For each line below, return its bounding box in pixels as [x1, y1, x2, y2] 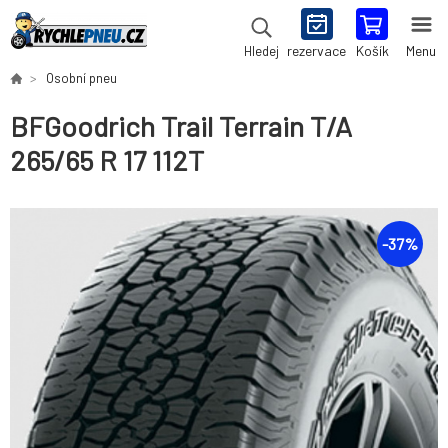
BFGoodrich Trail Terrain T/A [10, 109, 352, 144]
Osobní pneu [46, 70, 117, 86]
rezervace [287, 42, 346, 59]
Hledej [243, 43, 279, 59]
